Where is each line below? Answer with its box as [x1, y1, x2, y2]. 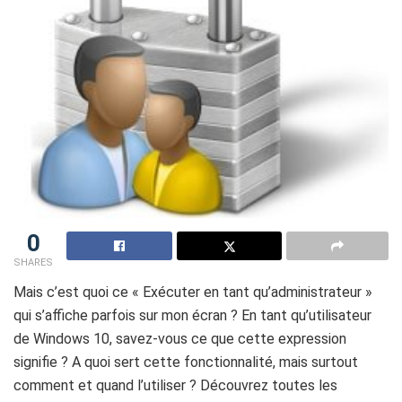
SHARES [13, 256, 53, 268]
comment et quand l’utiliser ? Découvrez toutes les [13, 376, 337, 394]
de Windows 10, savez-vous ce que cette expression [13, 329, 346, 347]
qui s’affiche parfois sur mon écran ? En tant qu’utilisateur [13, 306, 371, 324]
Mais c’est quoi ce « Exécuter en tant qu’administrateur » [13, 283, 372, 301]
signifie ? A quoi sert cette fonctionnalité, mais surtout [13, 353, 358, 371]
